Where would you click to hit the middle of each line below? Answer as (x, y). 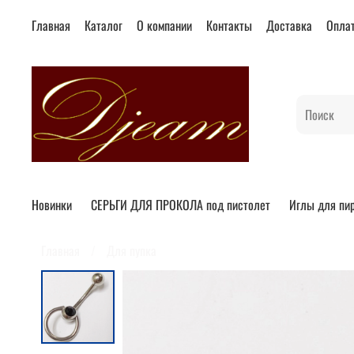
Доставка (289, 26)
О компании (164, 26)
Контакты (229, 26)
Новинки (52, 205)
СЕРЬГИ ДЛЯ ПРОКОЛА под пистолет (181, 205)
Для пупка (132, 250)
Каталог (104, 26)
